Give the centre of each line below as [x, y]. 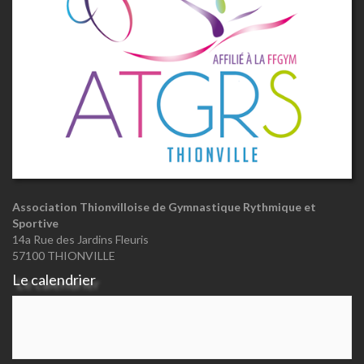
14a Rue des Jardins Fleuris [80, 239]
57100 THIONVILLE [64, 255]
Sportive [35, 223]
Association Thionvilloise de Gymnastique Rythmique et [164, 206]
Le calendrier [54, 279]
